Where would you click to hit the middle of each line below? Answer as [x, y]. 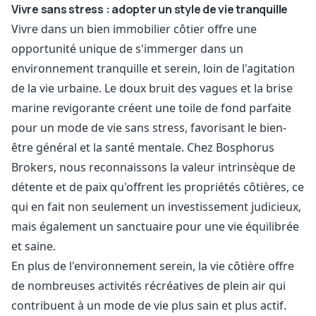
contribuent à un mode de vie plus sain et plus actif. [149, 305]
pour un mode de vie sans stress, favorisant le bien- [149, 128]
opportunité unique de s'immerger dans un [127, 49]
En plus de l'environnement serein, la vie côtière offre [153, 266]
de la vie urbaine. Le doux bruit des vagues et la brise [152, 88]
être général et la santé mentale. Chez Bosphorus [143, 147]
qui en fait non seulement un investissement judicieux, [156, 207]
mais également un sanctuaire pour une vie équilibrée [155, 226]
